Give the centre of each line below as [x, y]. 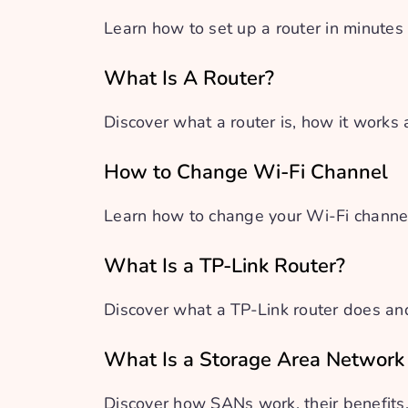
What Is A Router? [189, 78]
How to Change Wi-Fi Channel [246, 172]
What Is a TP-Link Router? [224, 266]
